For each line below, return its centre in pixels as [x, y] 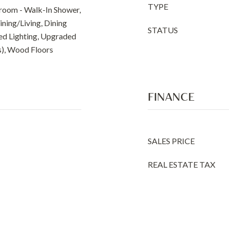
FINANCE [171, 97]
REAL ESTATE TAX [181, 164]
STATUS [163, 30]
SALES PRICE [171, 141]
